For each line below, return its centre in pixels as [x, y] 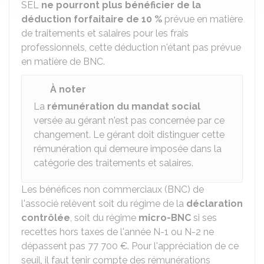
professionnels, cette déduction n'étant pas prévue [131, 47]
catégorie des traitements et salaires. [113, 163]
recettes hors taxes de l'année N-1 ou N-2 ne [118, 232]
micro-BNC [165, 218]
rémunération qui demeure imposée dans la [128, 149]
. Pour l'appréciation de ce [183, 246]
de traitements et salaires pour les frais [105, 33]
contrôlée [46, 218]
